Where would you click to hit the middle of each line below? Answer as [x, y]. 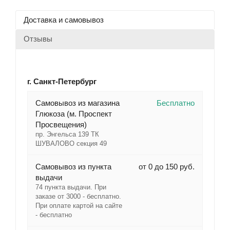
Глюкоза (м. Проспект [73, 114]
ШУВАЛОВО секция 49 [71, 144]
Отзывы [38, 39]
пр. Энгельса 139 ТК [67, 135]
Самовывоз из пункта [73, 167]
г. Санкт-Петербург [62, 82]
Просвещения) [61, 125]
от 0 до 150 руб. [166, 167]
